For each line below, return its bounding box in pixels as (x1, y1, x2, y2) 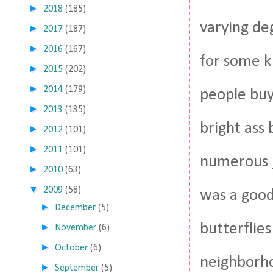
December (55, 203, 96, 213)
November (55, 223, 97, 233)
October (55, 243, 88, 253)
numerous (200, 153, 272, 171)
